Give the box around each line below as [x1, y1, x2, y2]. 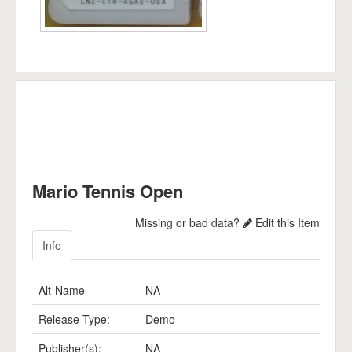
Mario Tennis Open [32, 178, 183, 203]
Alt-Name [38, 282, 85, 298]
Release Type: [38, 311, 110, 327]
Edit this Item [252, 214, 320, 230]
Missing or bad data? [135, 214, 243, 230]
